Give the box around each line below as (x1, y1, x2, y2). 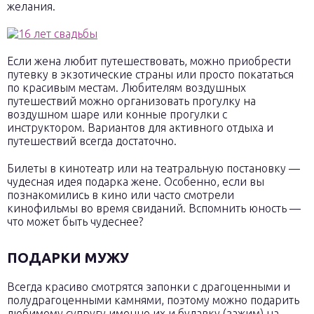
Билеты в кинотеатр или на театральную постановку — (7, 162, 300, 175)
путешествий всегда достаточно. (7, 135, 177, 147)
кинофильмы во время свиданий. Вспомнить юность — (7, 202, 301, 214)
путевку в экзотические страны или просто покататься (7, 68, 294, 81)
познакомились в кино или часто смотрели (7, 189, 234, 201)
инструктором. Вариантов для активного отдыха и (7, 121, 273, 134)
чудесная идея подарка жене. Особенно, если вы (7, 175, 264, 188)
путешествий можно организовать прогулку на (7, 95, 256, 107)
